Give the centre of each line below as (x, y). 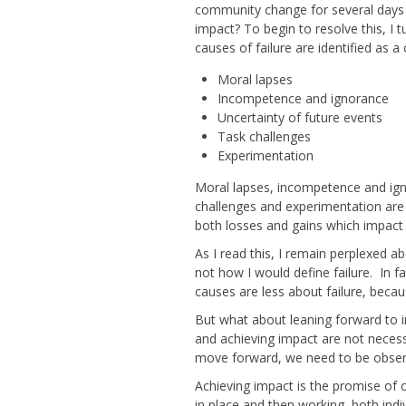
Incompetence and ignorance (303, 98)
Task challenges (264, 136)
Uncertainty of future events (300, 117)
